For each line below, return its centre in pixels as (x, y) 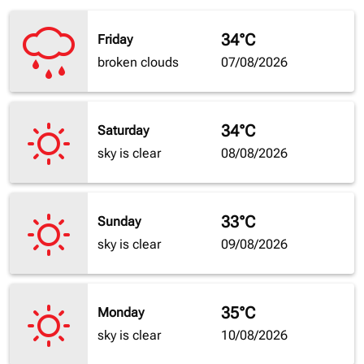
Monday (121, 313)
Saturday (123, 131)
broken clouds (138, 63)
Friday (115, 40)
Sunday (119, 222)
